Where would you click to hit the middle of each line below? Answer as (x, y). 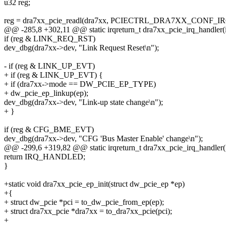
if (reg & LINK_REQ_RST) (50, 39)
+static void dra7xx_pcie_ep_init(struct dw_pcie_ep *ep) (94, 184)
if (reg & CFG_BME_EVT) (49, 130)
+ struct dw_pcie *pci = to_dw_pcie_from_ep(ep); (84, 202)
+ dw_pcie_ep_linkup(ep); (46, 93)
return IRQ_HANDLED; (45, 157)
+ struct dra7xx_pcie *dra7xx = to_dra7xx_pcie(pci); (88, 211)
